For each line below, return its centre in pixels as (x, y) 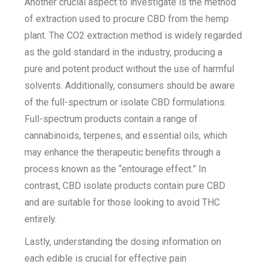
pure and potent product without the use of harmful (130, 69)
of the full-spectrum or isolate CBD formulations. (126, 102)
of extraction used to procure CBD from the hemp (127, 19)
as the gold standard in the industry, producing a (124, 52)
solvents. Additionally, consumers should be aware (130, 86)
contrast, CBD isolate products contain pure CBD (125, 186)
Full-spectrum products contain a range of (111, 119)
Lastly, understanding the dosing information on (123, 242)
